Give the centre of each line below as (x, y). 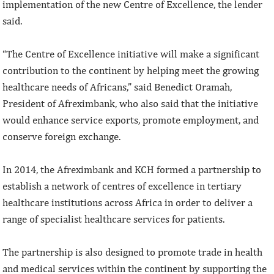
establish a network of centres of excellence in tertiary (122, 186)
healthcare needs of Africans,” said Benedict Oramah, (117, 87)
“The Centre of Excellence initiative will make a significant (131, 54)
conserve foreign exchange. (62, 136)
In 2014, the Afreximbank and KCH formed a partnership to (132, 169)
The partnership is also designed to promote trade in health (133, 252)
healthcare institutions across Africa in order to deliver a (128, 202)
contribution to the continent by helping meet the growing (131, 70)
